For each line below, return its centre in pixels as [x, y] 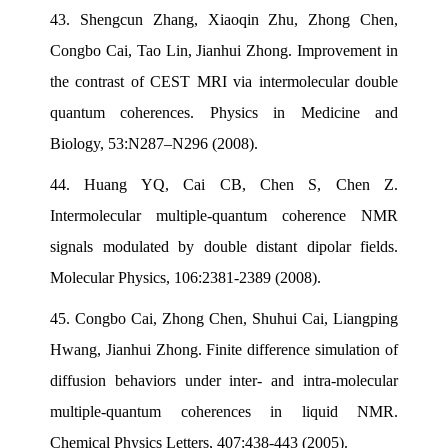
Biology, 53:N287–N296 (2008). [154, 143]
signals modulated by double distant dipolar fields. [224, 246]
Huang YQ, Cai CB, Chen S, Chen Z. [241, 184]
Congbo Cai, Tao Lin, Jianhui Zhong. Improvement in [224, 50]
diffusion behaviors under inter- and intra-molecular [224, 380]
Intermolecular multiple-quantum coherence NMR [224, 215]
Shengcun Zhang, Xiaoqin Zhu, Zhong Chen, [239, 19]
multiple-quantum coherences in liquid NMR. [224, 411]
